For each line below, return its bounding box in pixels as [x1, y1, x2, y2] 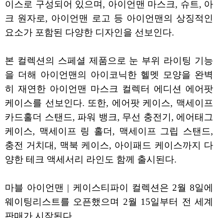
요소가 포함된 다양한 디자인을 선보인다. [5, 27, 174, 38]
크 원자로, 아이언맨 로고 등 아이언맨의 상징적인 [5, 13, 213, 24]
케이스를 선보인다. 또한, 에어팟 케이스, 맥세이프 [5, 98, 213, 109]
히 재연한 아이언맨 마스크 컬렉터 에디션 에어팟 [5, 84, 213, 94]
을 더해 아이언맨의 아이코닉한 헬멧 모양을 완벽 [5, 70, 213, 80]
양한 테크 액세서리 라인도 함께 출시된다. [5, 154, 177, 165]
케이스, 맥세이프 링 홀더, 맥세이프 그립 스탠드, [5, 126, 213, 137]
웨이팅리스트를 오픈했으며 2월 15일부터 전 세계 [5, 197, 213, 207]
